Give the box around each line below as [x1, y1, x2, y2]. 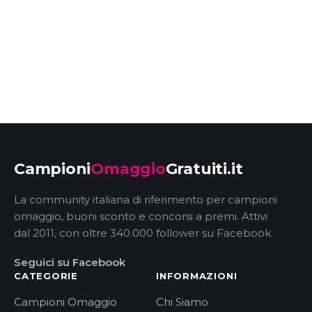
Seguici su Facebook [14, 256, 125, 270]
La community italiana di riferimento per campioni [14, 193, 277, 207]
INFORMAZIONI [156, 270, 237, 282]
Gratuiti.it [165, 159, 243, 179]
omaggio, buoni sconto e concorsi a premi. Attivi [14, 210, 267, 224]
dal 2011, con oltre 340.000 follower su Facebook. [14, 226, 273, 240]
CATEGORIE [14, 270, 79, 282]
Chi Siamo [156, 295, 208, 309]
